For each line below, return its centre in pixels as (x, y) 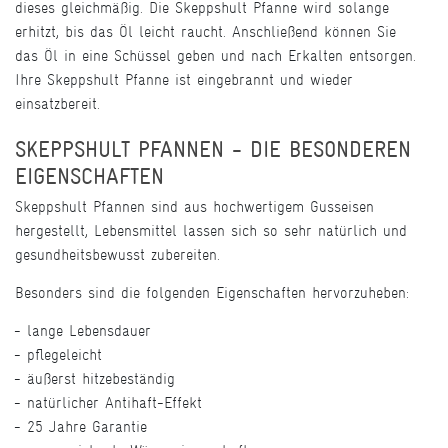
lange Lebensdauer (89, 331)
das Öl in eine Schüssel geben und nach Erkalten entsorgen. (215, 56)
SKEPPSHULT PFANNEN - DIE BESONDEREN (213, 150)
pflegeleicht (64, 355)
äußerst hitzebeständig (101, 379)
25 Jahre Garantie (87, 427)
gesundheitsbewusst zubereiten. (117, 255)
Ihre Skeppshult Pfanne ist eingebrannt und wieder (184, 80)
